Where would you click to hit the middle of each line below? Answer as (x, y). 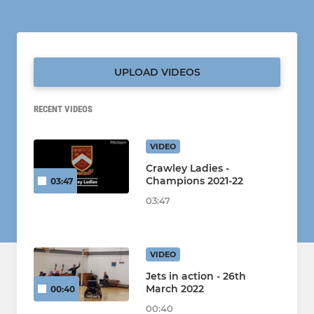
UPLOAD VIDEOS (157, 73)
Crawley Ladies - (187, 169)
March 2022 (175, 289)
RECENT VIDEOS (63, 109)
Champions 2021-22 (194, 181)
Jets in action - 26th (196, 277)
